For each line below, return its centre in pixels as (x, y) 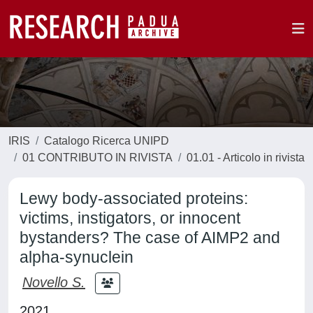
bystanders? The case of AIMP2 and (150, 238)
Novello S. (54, 282)
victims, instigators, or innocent (130, 218)
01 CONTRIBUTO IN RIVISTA (97, 158)
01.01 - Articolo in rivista (246, 158)
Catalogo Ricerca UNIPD (107, 141)
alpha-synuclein (77, 257)
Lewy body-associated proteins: (134, 198)
